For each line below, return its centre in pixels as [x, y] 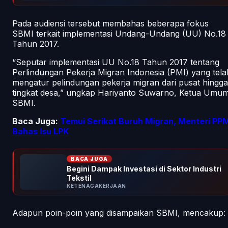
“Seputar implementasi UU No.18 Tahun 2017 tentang [116, 62]
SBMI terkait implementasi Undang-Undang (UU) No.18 [119, 33]
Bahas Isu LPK [40, 131]
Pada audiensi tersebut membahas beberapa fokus [110, 23]
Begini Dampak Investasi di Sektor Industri [144, 168]
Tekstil [79, 178]
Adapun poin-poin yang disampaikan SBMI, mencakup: [119, 212]
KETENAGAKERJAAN [96, 186]
